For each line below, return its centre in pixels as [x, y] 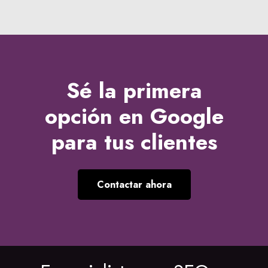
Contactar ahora [134, 185]
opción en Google [134, 116]
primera [162, 90]
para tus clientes [134, 142]
